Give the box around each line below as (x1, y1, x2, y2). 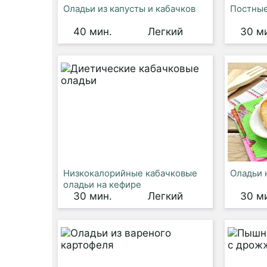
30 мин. (73, 190, 112, 202)
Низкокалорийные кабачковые (63, 167, 197, 179)
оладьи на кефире (63, 179, 141, 190)
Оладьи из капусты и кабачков (63, 3, 195, 14)
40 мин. (73, 26, 112, 38)
